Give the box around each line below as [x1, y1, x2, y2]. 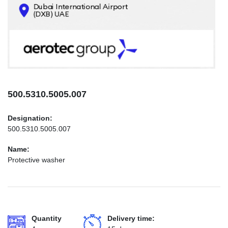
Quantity [32, 214, 62, 222]
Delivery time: [107, 214, 155, 222]
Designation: [8, 114, 52, 122]
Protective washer [8, 156, 65, 164]
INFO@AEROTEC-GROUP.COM [8, 52, 128, 61]
